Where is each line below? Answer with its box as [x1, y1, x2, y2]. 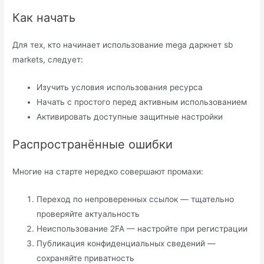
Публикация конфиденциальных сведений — [37, 239, 216, 249]
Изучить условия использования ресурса [37, 82, 203, 92]
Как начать [12, 10, 76, 25]
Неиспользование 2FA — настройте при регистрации [37, 224, 248, 234]
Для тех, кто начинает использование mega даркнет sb [12, 39, 233, 49]
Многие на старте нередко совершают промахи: [12, 167, 204, 177]
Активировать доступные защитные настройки [37, 111, 223, 121]
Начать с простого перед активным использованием [37, 97, 247, 107]
